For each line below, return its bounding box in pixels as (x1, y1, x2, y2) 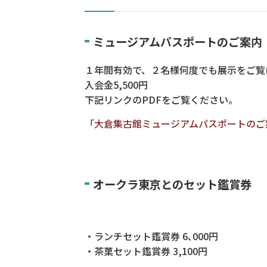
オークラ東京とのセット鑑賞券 (93, 176, 252, 193)
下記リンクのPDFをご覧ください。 (85, 92, 238, 107)
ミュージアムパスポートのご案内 (93, 33, 262, 50)
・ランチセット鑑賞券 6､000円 (85, 229, 221, 244)
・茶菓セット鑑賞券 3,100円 (85, 244, 207, 259)
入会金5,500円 (85, 77, 148, 92)
